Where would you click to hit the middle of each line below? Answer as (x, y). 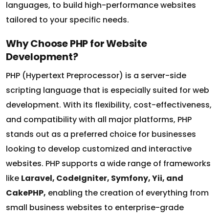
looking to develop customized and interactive (99, 135)
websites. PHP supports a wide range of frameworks (108, 150)
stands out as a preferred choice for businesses (101, 120)
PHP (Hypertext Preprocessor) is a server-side (96, 62)
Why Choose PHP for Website (77, 30)
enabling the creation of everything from (127, 179)
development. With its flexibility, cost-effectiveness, (109, 91)
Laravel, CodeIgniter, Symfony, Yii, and (102, 164)
